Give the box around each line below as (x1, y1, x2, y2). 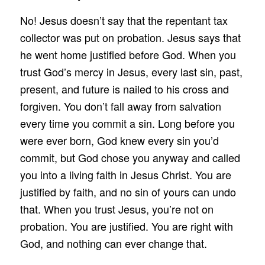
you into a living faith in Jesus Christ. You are (20, 167, 231, 183)
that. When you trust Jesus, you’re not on (20, 201, 214, 217)
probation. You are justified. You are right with (20, 218, 233, 234)
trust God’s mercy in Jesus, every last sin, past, (20, 64, 243, 80)
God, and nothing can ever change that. (20, 235, 207, 251)
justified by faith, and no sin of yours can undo (20, 184, 236, 200)
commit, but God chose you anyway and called (20, 150, 240, 166)
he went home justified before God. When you (20, 47, 236, 63)
